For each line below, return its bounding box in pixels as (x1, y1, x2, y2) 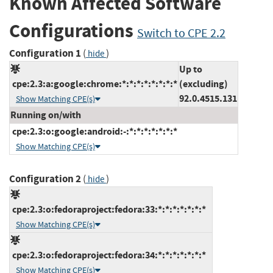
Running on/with (10, 108, 81, 121)
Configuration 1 (9, 46, 81, 60)
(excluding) (179, 77, 228, 90)
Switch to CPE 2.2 (137, 26, 225, 41)
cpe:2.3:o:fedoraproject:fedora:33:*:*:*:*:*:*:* (10, 202, 206, 216)
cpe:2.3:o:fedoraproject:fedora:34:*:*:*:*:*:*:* (10, 248, 206, 261)
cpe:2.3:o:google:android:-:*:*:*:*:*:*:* (10, 124, 177, 138)
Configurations (9, 18, 137, 44)
